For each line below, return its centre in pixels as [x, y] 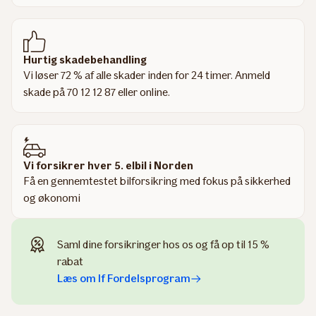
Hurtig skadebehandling [85, 60]
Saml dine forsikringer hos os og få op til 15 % [163, 244]
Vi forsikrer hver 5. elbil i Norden [108, 165]
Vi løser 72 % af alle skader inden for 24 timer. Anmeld [147, 75]
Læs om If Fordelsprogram [124, 278]
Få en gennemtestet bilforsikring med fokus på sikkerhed [157, 181]
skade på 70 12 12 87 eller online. [97, 92]
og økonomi [52, 198]
